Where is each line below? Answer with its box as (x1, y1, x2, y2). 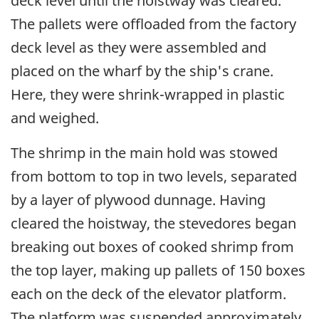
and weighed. (11, 108, 99, 127)
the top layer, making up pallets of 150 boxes (11, 260, 305, 280)
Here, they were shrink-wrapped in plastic (11, 84, 285, 104)
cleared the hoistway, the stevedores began (11, 213, 296, 233)
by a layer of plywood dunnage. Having (11, 189, 266, 209)
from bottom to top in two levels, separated (11, 166, 297, 186)
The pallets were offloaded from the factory (11, 14, 296, 33)
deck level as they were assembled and (11, 37, 266, 57)
